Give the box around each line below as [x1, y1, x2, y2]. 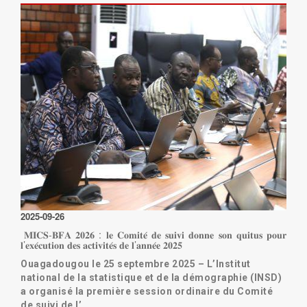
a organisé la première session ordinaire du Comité [21, 286, 273, 297]
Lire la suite [35, 9, 78, 21]
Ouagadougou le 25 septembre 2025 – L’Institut [21, 258, 251, 269]
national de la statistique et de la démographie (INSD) [21, 272, 282, 283]
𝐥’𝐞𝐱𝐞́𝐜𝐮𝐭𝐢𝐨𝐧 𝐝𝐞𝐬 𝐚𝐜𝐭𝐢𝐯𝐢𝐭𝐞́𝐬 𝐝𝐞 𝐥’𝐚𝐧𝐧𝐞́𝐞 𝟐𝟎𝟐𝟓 [21, 238, 182, 251]
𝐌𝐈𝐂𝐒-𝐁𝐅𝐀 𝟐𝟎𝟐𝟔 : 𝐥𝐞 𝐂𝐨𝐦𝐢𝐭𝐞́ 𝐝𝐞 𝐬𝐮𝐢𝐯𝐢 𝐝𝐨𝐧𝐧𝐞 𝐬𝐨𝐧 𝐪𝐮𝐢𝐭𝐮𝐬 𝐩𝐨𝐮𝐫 [24, 228, 286, 241]
